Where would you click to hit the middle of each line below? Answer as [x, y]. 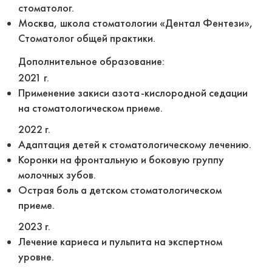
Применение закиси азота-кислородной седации [133, 93]
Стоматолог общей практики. [87, 38]
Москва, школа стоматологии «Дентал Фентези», [136, 23]
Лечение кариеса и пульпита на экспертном [120, 242]
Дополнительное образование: [91, 61]
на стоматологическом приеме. [90, 108]
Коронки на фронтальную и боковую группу [121, 160]
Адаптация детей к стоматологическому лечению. [135, 144]
